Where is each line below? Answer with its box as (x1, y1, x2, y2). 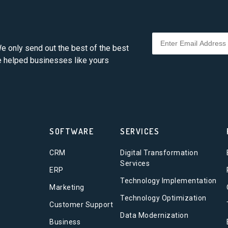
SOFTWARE (49, 126, 94, 136)
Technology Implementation (120, 177, 217, 185)
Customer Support (49, 201, 113, 209)
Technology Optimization (120, 194, 207, 202)
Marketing (49, 183, 84, 191)
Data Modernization (120, 211, 189, 219)
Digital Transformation (120, 149, 198, 157)
